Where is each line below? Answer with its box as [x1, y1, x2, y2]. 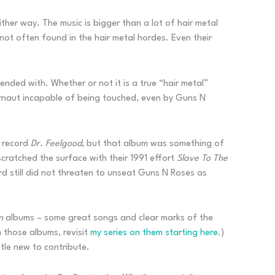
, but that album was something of [82, 139, 224, 149]
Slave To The [177, 153, 228, 163]
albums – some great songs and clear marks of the [6, 214, 213, 223]
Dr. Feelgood [31, 139, 82, 149]
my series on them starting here [90, 228, 218, 238]
